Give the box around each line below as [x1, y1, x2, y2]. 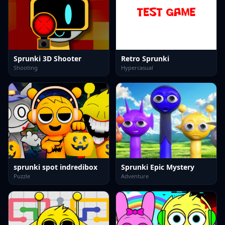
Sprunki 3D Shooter [14, 54, 81, 63]
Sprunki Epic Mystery [121, 162, 194, 172]
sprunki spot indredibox [14, 162, 97, 172]
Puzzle [14, 172, 30, 180]
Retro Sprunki [121, 54, 169, 63]
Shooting [14, 64, 38, 71]
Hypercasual [121, 64, 153, 71]
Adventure [121, 172, 149, 180]
